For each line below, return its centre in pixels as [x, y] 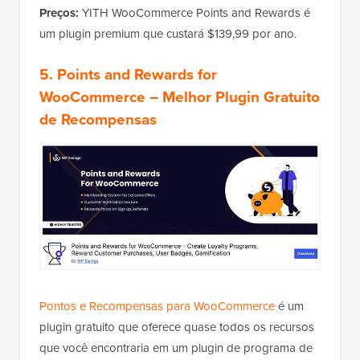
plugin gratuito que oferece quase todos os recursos [177, 327]
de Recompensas [98, 119]
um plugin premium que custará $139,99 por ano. [168, 33]
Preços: [59, 12]
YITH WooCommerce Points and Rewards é [194, 12]
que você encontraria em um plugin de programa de [176, 348]
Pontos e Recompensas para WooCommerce [157, 307]
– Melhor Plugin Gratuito [233, 96]
